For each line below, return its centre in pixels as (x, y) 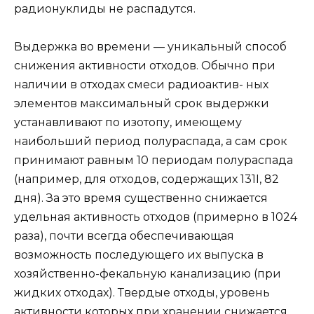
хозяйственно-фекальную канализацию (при (148, 274)
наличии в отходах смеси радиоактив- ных (141, 85)
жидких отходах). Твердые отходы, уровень (142, 293)
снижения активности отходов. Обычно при (145, 66)
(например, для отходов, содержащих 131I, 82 (146, 179)
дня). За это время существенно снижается (141, 198)
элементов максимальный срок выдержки (142, 104)
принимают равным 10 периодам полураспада (153, 161)
